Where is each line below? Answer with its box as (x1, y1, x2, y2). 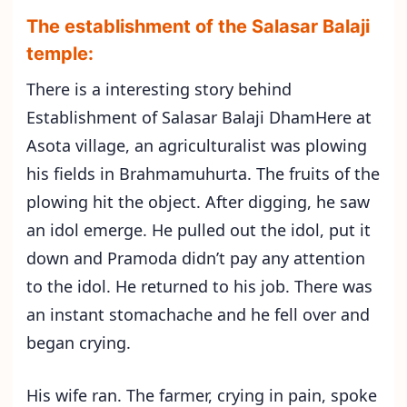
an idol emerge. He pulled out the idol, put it (26, 218, 371, 241)
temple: (26, 43, 94, 65)
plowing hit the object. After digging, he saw (26, 190, 370, 213)
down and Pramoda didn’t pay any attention (26, 246, 365, 269)
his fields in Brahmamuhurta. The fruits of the (26, 162, 380, 184)
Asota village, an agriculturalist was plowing (26, 134, 367, 156)
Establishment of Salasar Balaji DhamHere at (26, 105, 372, 128)
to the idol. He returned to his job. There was (26, 274, 372, 297)
